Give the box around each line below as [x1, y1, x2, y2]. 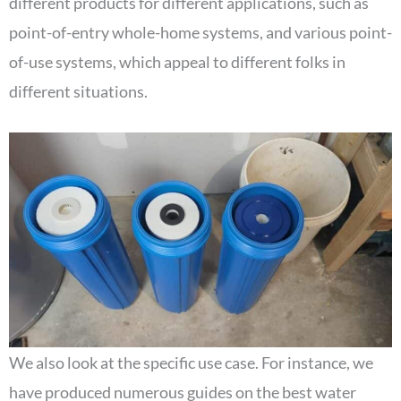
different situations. [9, 81, 148, 101]
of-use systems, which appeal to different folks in [9, 51, 346, 72]
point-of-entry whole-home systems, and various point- [9, 21, 392, 42]
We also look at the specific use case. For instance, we [9, 352, 373, 372]
